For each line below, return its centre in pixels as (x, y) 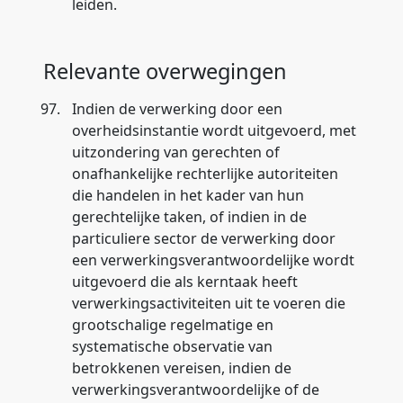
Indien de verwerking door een (177, 109)
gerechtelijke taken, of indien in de (189, 217)
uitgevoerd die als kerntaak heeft (185, 282)
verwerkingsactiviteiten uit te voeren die (209, 303)
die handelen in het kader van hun (188, 195)
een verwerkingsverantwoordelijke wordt (213, 260)
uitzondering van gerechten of (176, 152)
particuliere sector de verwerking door (204, 238)
